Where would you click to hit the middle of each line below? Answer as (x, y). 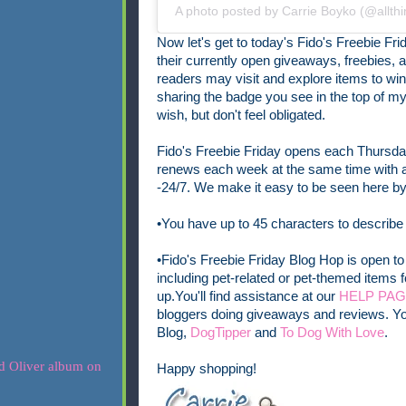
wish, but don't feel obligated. (241, 116)
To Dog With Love (332, 333)
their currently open (215, 61)
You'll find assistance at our (256, 297)
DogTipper (220, 333)
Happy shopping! (206, 369)
